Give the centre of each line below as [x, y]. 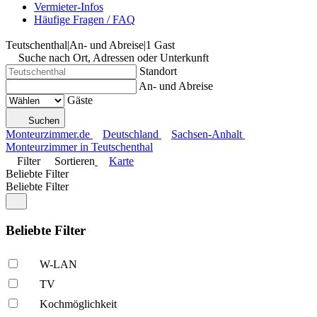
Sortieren [75, 161]
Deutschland [131, 134]
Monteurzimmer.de [48, 134]
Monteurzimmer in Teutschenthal [79, 147]
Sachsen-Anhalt [207, 134]
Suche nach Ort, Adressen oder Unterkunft [114, 58]
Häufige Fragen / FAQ [85, 19]
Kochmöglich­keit [78, 304]
